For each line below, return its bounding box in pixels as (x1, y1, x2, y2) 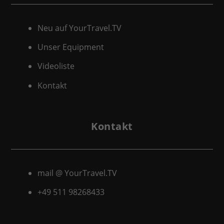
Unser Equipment (37, 41, 104, 53)
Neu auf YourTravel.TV (37, 22, 121, 33)
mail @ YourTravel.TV (37, 167, 117, 178)
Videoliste (37, 60, 74, 72)
